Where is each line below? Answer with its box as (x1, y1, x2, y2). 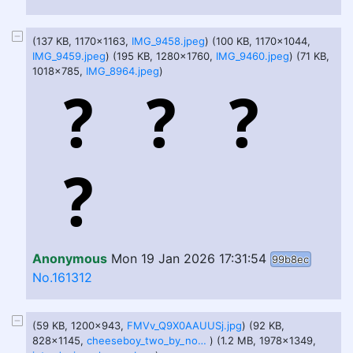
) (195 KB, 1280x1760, (106, 50, 216, 62)
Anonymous (32, 251, 107, 266)
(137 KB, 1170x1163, (32, 35, 132, 47)
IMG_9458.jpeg (132, 35, 205, 47)
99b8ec (272, 253, 310, 266)
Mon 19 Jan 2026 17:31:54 (111, 251, 266, 266)
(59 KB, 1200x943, (32, 319, 127, 332)
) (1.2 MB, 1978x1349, (210, 334, 316, 347)
